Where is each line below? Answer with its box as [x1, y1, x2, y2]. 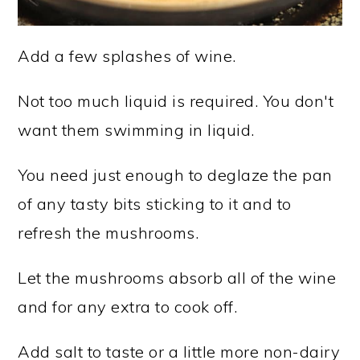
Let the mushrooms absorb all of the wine [18, 267, 337, 288]
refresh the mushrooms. [18, 222, 199, 243]
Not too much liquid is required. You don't [18, 90, 334, 111]
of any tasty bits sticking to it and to [18, 193, 292, 214]
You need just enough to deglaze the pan [18, 164, 333, 185]
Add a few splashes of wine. [18, 45, 236, 66]
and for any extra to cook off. [18, 296, 238, 317]
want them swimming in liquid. [18, 119, 255, 140]
